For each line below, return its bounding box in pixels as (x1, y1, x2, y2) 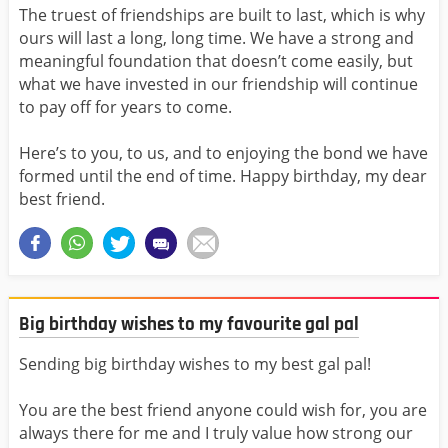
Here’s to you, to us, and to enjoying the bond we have (19, 141, 428, 164)
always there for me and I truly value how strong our (19, 422, 413, 445)
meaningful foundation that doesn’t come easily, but (19, 49, 413, 72)
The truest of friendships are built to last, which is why (19, 3, 425, 26)
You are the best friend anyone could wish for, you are (19, 399, 427, 422)
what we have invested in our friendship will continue (19, 72, 418, 95)
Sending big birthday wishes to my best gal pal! (19, 353, 371, 376)
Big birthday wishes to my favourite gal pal (19, 311, 359, 337)
